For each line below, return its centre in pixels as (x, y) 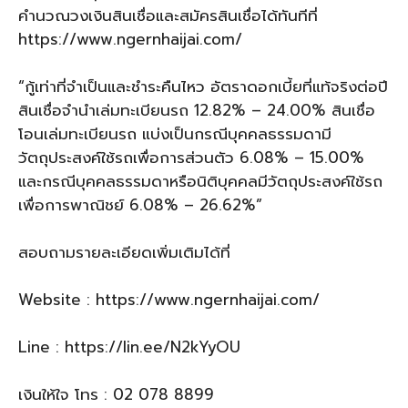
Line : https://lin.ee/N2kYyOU (129, 347)
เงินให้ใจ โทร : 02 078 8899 (116, 394)
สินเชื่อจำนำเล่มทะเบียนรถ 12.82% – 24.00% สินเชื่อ (197, 110)
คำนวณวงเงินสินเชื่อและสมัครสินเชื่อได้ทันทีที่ (168, 15)
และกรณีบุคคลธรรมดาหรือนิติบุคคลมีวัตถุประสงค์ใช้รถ (200, 181)
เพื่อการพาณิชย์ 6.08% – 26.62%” (140, 205)
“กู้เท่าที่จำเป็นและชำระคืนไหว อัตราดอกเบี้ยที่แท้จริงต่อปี (203, 87)
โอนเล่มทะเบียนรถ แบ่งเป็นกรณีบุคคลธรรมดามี (175, 134)
